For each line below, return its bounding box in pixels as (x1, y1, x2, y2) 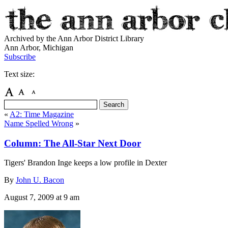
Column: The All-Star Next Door (4, 137, 141, 149)
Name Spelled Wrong (4, 119, 73, 128)
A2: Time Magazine (10, 110, 74, 119)
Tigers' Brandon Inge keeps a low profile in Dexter (4, 158, 167, 167)
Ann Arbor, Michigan (4, 43, 73, 52)
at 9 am (56, 193, 79, 202)
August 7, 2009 (4, 193, 56, 202)
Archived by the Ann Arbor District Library (4, 34, 144, 43)
